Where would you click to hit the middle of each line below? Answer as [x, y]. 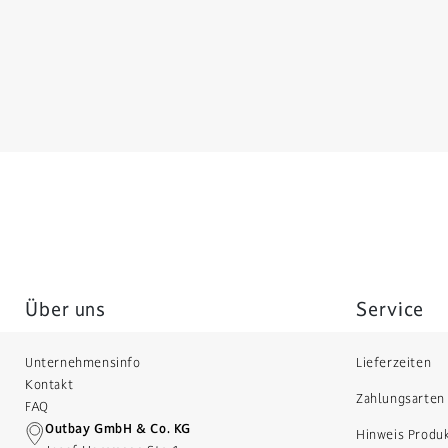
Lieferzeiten [394, 362]
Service [390, 308]
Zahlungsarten [400, 398]
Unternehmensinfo [83, 362]
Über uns [66, 308]
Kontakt [49, 384]
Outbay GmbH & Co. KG [118, 428]
